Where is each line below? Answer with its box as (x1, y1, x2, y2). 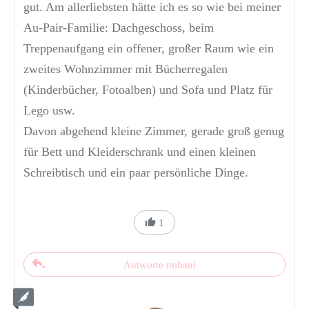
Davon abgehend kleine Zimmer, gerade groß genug (23, 124, 284, 139)
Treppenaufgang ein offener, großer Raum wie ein (23, 41, 274, 56)
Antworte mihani (123, 259, 196, 271)
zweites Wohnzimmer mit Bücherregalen (23, 62, 228, 77)
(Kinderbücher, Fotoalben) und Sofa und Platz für (23, 83, 272, 97)
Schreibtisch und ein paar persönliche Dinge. (23, 166, 248, 180)
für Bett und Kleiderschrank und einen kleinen (23, 145, 256, 159)
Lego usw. (23, 103, 75, 118)
